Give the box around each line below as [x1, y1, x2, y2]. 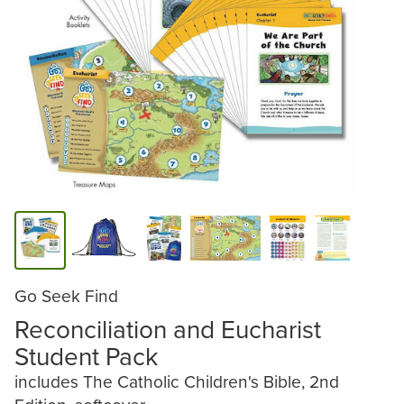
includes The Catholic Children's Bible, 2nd [14, 369, 339, 394]
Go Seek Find [14, 282, 118, 308]
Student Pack [14, 338, 158, 374]
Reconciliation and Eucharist [14, 311, 321, 347]
